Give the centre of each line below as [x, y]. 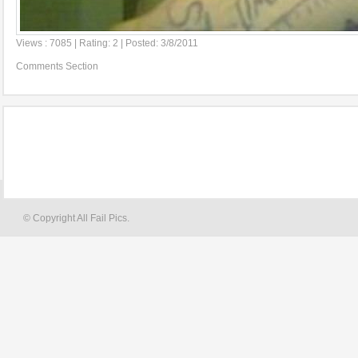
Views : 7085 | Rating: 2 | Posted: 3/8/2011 [107, 43]
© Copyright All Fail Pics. [76, 218]
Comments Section [57, 66]
